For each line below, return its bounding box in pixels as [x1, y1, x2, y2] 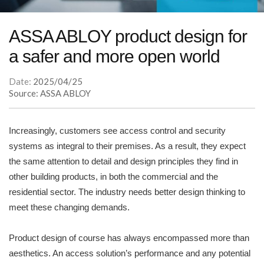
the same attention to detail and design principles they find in [9, 156, 238, 167]
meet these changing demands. [9, 202, 130, 213]
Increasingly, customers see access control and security [9, 126, 226, 136]
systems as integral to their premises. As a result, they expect [9, 141, 246, 151]
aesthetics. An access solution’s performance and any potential [9, 248, 250, 259]
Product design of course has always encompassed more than [9, 233, 249, 243]
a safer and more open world [9, 47, 220, 67]
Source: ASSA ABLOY [9, 88, 91, 99]
